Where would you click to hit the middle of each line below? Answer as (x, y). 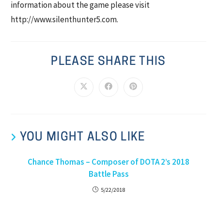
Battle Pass (108, 174)
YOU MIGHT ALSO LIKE (82, 137)
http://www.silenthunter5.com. (65, 19)
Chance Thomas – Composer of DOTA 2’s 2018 (108, 162)
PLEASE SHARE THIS (108, 62)
